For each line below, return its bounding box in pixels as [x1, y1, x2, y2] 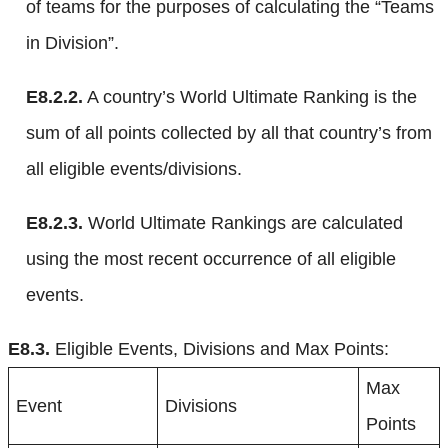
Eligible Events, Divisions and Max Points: [50, 338, 389, 359]
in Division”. [26, 32, 119, 53]
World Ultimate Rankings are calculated [83, 212, 403, 233]
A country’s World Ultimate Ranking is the [83, 86, 417, 107]
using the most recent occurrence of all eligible [26, 248, 396, 269]
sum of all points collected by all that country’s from [26, 122, 432, 143]
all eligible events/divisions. [26, 158, 242, 179]
